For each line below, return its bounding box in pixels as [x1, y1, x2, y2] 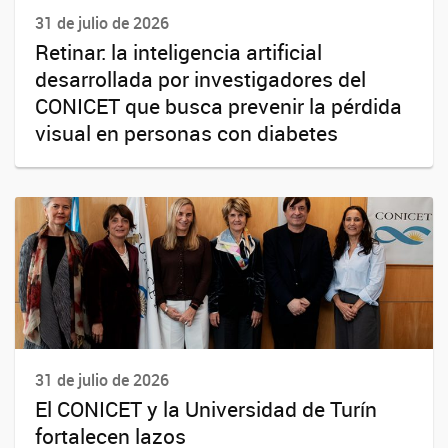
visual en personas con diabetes [35, 118, 338, 147]
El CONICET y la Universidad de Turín [35, 395, 377, 424]
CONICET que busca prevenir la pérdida [35, 91, 402, 120]
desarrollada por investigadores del [35, 64, 366, 93]
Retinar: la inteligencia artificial [35, 37, 322, 66]
